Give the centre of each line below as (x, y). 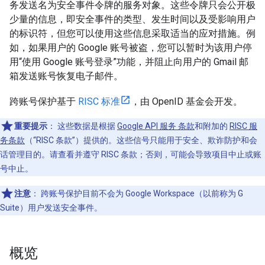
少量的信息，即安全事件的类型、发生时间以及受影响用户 (132, 19)
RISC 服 (243, 126)
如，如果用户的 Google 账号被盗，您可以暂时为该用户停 (131, 48)
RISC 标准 (99, 101)
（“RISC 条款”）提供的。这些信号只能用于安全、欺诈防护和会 (141, 140)
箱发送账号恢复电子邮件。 (66, 76)
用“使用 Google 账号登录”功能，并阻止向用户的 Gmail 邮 (129, 62)
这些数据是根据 (86, 126)
